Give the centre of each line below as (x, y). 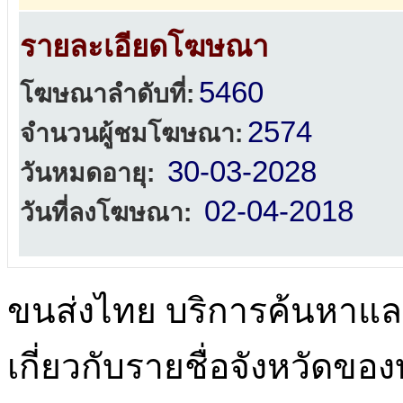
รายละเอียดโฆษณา (144, 47)
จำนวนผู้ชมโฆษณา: (131, 134)
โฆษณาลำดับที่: (107, 94)
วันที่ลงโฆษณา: (106, 213)
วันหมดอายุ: (87, 173)
